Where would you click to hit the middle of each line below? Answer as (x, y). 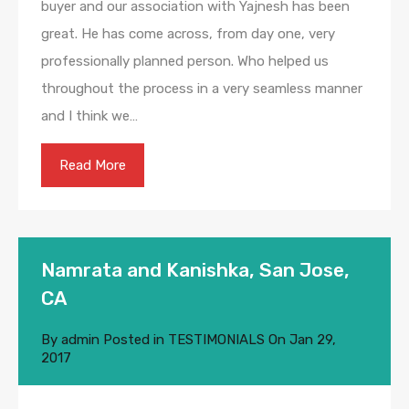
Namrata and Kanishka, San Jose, (195, 270)
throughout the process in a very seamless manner (202, 89)
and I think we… (89, 116)
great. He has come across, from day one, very (188, 34)
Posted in (134, 340)
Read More (93, 166)
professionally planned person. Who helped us (185, 62)
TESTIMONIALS (216, 340)
